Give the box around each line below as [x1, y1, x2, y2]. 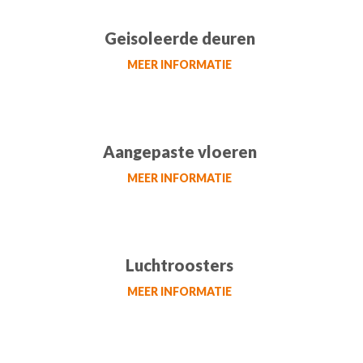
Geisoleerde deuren [104, 28, 255, 48]
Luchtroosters [126, 255, 234, 275]
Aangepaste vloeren [102, 142, 257, 161]
